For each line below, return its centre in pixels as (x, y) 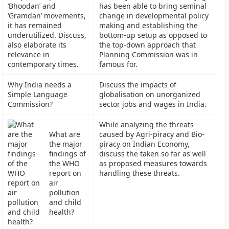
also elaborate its (37, 45)
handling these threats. (140, 173)
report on (65, 173)
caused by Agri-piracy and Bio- (152, 134)
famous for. (119, 64)
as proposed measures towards (153, 163)
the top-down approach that (148, 45)
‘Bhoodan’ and (32, 6)
